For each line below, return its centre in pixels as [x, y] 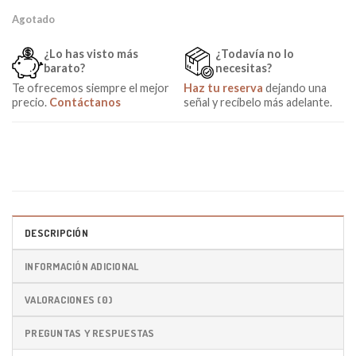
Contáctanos [85, 103]
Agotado [33, 19]
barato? [64, 68]
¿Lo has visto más [91, 54]
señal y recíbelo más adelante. [258, 103]
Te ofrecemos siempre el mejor [91, 88]
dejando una [295, 88]
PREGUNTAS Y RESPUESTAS [90, 333]
